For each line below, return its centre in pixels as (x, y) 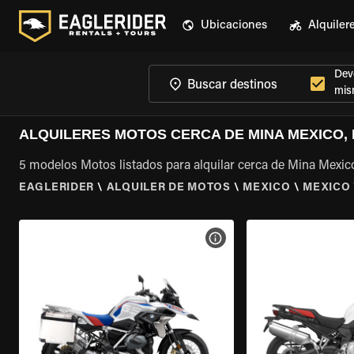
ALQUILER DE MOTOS (168, 188)
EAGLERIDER (56, 188)
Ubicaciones (234, 26)
